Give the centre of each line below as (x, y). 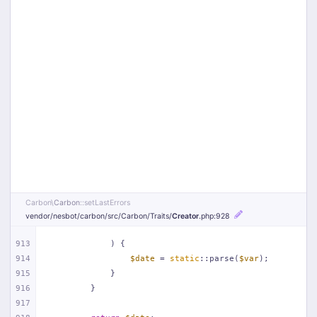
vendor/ (39, 217)
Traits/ (161, 217)
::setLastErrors (105, 203)
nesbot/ (67, 217)
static (185, 259)
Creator (185, 217)
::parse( (219, 259)
